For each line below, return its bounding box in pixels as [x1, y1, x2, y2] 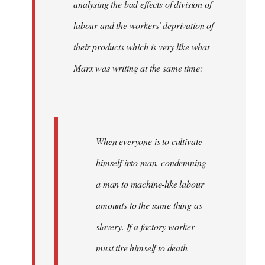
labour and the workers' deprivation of [73, 18, 214, 31]
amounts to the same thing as [96, 198, 202, 211]
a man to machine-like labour [96, 177, 204, 190]
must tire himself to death [96, 241, 188, 254]
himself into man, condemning [96, 156, 206, 169]
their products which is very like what [73, 40, 209, 53]
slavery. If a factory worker [96, 219, 195, 232]
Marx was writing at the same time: [73, 61, 203, 74]
